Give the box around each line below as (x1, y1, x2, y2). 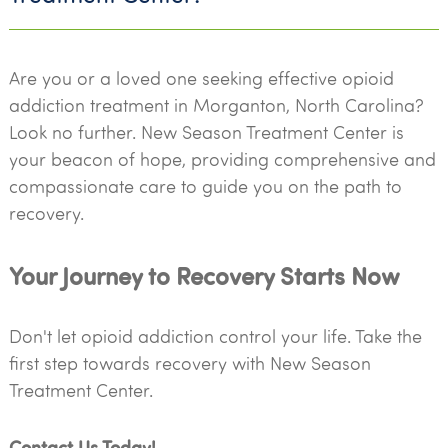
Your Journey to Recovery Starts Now (8, 258, 399, 291)
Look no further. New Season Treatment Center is (8, 120, 404, 144)
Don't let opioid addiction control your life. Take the (8, 324, 422, 348)
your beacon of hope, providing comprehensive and (8, 147, 436, 171)
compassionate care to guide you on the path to (8, 174, 402, 198)
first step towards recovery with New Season (8, 351, 371, 375)
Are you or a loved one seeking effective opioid (8, 66, 394, 90)
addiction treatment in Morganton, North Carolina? (8, 93, 424, 117)
